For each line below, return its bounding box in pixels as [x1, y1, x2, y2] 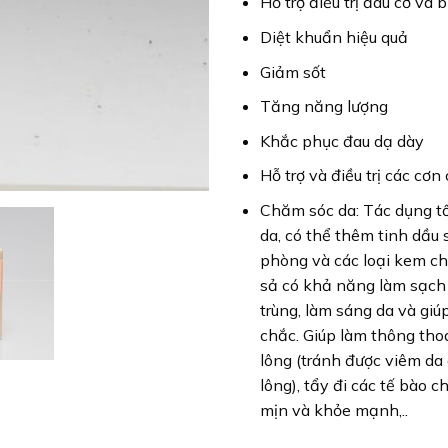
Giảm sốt [259, 61, 326, 82]
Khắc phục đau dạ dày [259, 130, 424, 151]
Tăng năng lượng [259, 96, 388, 117]
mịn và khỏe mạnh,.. [259, 399, 408, 420]
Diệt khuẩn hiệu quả [259, 26, 408, 47]
